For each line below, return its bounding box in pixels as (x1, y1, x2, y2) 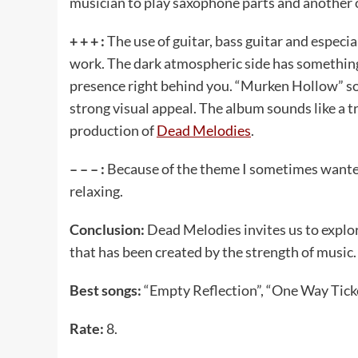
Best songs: (70, 280, 144, 299)
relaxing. (70, 181, 123, 200)
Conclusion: (70, 220, 147, 238)
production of (70, 121, 157, 139)
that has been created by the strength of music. (70, 242, 356, 261)
